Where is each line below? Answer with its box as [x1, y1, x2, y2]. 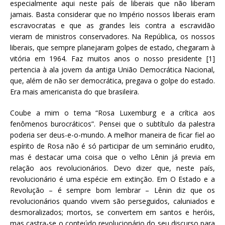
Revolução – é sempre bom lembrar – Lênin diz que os [10, 185, 215, 195]
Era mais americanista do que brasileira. [10, 86, 139, 96]
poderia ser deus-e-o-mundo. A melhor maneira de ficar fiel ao [10, 130, 215, 140]
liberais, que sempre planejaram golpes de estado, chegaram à [10, 42, 215, 52]
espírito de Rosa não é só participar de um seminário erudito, [10, 141, 215, 151]
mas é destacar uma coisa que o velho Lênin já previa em [10, 152, 215, 162]
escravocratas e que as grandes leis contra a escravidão [10, 20, 215, 30]
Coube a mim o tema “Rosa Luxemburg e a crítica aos [10, 107, 215, 118]
